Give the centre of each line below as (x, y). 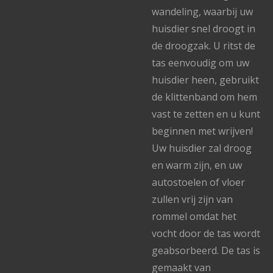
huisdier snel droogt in (204, 29)
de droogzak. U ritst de (204, 46)
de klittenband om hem (204, 97)
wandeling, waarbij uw (202, 12)
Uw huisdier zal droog (202, 148)
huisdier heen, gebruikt (205, 80)
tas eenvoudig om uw (200, 63)
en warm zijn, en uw (197, 165)
